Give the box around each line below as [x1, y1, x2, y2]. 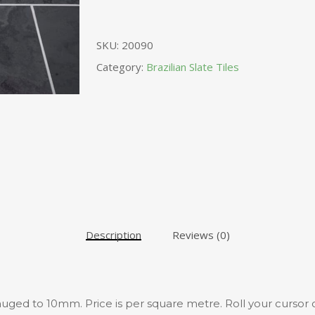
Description [85, 228, 141, 243]
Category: [96, 60, 146, 74]
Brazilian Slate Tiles [146, 60, 239, 74]
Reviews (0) [172, 228, 230, 243]
